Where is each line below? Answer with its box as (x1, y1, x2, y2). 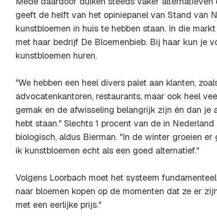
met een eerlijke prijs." (15, 199, 101, 210)
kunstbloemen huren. (15, 50, 97, 61)
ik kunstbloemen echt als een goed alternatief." (15, 145, 199, 156)
